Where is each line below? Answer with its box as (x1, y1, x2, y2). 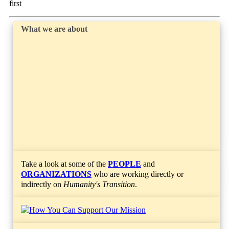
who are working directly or (91, 169, 184, 178)
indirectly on (21, 179, 63, 189)
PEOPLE (108, 159, 141, 168)
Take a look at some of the (21, 159, 108, 168)
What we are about (21, 25, 87, 34)
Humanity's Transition (63, 179, 135, 189)
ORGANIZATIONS (21, 169, 91, 178)
